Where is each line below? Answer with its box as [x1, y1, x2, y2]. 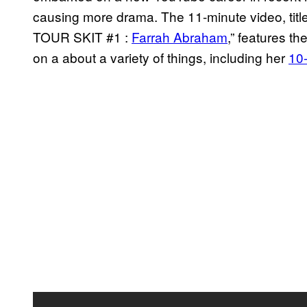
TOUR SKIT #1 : [33, 27, 132, 47]
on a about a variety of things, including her [33, 48, 288, 67]
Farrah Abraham [132, 27, 228, 47]
